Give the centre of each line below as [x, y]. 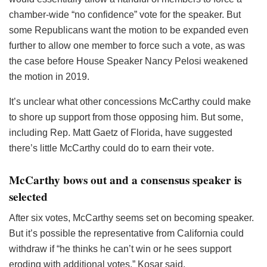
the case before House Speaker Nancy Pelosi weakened [128, 61]
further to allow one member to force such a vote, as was [127, 46]
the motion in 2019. [49, 77]
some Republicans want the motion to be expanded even [129, 30]
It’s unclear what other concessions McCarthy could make [130, 102]
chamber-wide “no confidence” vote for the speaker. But [125, 15]
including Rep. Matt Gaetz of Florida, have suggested [121, 133]
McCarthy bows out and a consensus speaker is [125, 180]
